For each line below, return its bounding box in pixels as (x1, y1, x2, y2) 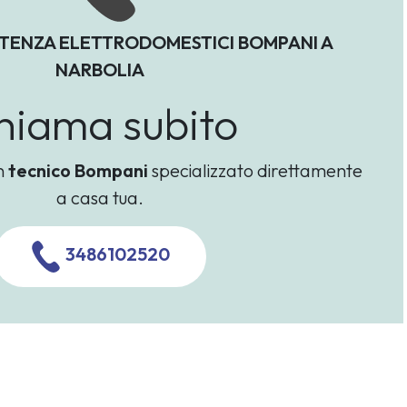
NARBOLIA (55, 57, 144, 81)
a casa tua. (56, 185, 144, 209)
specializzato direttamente (147, 158, 362, 182)
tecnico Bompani (7, 158, 148, 182)
